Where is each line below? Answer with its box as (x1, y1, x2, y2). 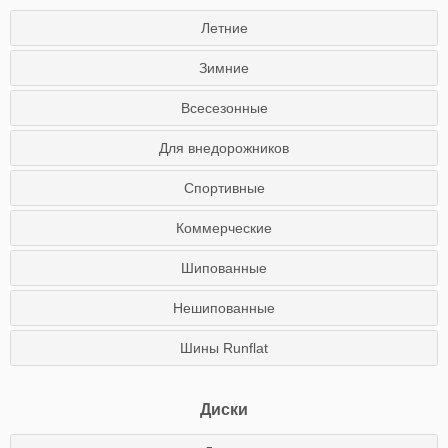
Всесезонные (180, 100, 268, 116)
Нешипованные (173, 300, 275, 316)
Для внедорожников (159, 140, 289, 156)
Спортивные (183, 180, 265, 196)
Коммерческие (176, 220, 272, 236)
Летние (200, 20, 248, 36)
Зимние (199, 60, 249, 76)
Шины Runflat (180, 340, 268, 356)
